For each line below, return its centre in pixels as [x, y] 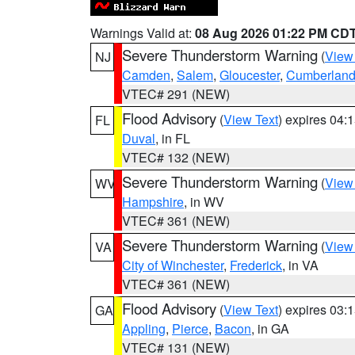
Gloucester [250, 75]
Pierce [190, 328]
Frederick [256, 265]
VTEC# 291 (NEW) [176, 94]
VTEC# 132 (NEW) [176, 157]
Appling [144, 328]
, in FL [173, 138]
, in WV [204, 202]
